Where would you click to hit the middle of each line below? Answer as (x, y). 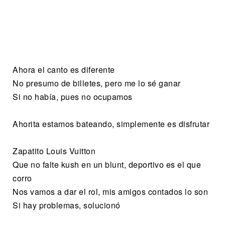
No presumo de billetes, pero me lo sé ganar (97, 83)
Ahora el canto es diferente (64, 70)
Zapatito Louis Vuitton (54, 151)
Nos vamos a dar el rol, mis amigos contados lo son (110, 192)
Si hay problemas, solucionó (67, 205)
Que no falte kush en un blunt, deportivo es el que (107, 165)
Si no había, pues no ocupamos (73, 97)
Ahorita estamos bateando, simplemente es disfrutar (111, 124)
